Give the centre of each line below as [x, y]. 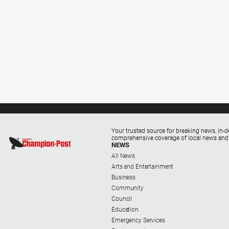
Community [128, 188]
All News [123, 156]
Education [125, 209]
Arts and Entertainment [143, 166]
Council [122, 199]
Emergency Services [138, 220]
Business [124, 177]
